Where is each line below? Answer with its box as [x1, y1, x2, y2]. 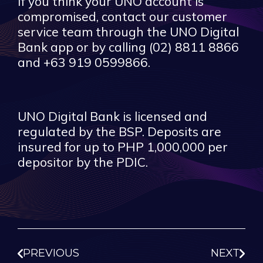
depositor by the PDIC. [18, 154, 148, 170]
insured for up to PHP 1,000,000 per [18, 139, 228, 154]
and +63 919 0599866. [18, 55, 150, 70]
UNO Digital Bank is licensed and [18, 109, 207, 124]
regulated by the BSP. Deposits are [18, 124, 221, 139]
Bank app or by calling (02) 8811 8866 [18, 39, 239, 55]
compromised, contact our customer [18, 9, 227, 24]
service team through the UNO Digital [18, 24, 239, 39]
